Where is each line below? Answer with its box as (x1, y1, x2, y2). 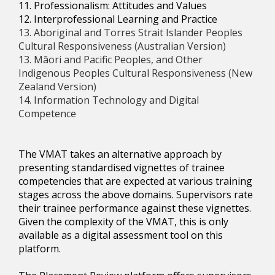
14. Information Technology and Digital (18, 93, 199, 107)
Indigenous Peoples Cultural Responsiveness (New (18, 66, 252, 80)
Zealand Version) (18, 79, 96, 93)
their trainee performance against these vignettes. (18, 201, 251, 215)
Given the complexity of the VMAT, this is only (18, 214, 228, 228)
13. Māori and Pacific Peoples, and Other (18, 52, 203, 66)
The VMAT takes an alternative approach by (18, 147, 222, 161)
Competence (18, 106, 76, 120)
